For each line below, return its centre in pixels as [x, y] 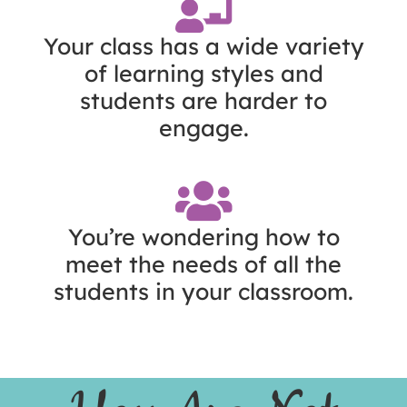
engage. [203, 127]
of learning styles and [203, 73]
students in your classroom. [203, 291]
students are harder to [203, 100]
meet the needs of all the [203, 263]
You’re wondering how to [203, 236]
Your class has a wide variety [203, 45]
